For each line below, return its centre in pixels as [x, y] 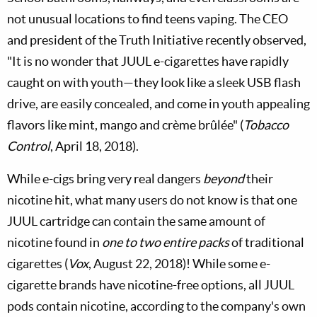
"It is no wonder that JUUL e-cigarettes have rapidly [148, 61]
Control [29, 146]
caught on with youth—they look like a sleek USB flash [154, 82]
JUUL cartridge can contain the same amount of [136, 221]
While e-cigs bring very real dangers [105, 179]
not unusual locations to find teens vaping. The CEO [148, 19]
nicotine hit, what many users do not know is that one [152, 200]
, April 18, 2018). [94, 146]
